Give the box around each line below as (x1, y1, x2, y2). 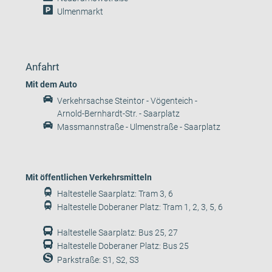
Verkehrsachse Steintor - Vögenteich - (57, 95, 198, 106)
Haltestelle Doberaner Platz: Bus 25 (57, 240, 189, 251)
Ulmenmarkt (57, 6, 104, 17)
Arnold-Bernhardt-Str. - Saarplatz (57, 108, 180, 119)
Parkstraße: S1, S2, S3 (57, 254, 140, 265)
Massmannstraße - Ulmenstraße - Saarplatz (57, 121, 221, 132)
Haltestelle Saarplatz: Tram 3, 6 (57, 188, 174, 199)
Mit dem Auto (25, 79, 78, 90)
